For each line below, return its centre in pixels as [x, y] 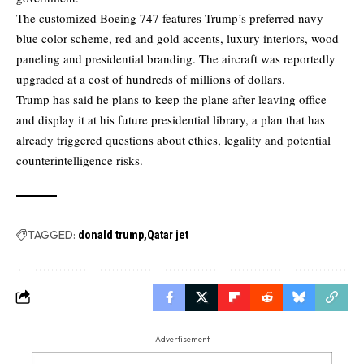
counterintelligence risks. [80, 160]
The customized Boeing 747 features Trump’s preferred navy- [172, 17]
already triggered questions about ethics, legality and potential [173, 139]
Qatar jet [168, 234]
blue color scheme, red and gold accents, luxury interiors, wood [178, 38]
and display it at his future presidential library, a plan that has [171, 119]
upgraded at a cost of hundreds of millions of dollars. [151, 78]
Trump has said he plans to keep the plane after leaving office [171, 99]
